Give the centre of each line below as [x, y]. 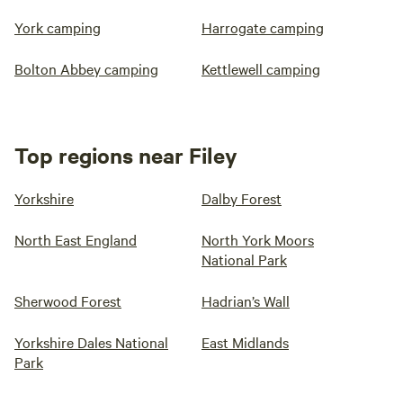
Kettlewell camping [261, 69]
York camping [58, 27]
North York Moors [258, 240]
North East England [76, 240]
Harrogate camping [263, 27]
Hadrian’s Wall [246, 301]
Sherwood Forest [68, 301]
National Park [244, 260]
